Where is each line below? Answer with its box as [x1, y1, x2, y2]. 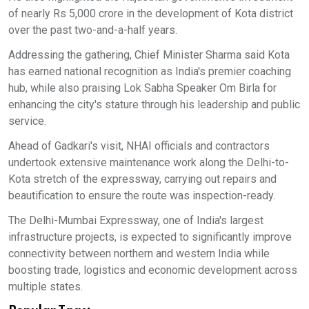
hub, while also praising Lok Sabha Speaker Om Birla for [8, 81, 277, 94]
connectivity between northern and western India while [8, 247, 270, 260]
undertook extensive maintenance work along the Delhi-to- [8, 156, 289, 169]
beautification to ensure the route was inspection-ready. [8, 189, 275, 202]
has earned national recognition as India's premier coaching [8, 65, 291, 78]
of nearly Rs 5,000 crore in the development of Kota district [8, 7, 293, 20]
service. [8, 114, 46, 128]
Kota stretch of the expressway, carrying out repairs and [8, 172, 277, 186]
